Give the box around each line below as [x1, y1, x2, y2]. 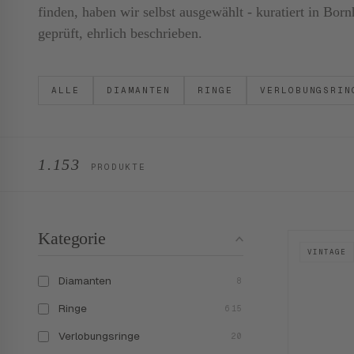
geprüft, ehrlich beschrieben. [38, 25, 202, 41]
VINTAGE [307, 247, 346, 257]
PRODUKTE [83, 161, 146, 172]
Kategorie [38, 228, 106, 248]
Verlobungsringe [58, 329, 140, 343]
